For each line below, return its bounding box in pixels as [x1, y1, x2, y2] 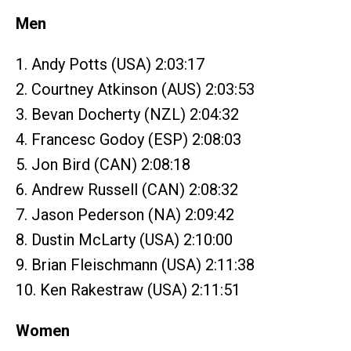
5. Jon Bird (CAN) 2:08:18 [16, 155, 190, 174]
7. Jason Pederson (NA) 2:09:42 [16, 205, 234, 224]
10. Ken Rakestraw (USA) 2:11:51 [16, 280, 241, 299]
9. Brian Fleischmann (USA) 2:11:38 [16, 255, 255, 274]
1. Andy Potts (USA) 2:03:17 [16, 55, 204, 74]
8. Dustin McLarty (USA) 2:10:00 [16, 230, 233, 249]
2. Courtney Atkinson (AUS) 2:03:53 [16, 80, 255, 99]
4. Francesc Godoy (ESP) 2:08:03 [16, 130, 241, 149]
